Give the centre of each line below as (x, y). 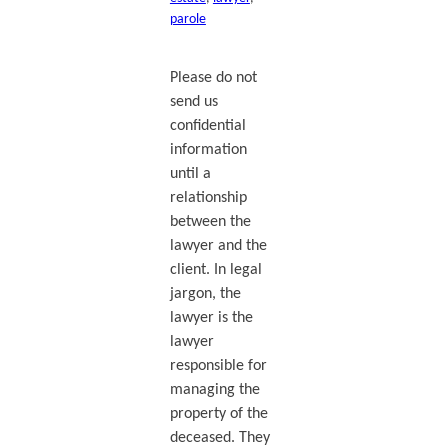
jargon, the (205, 293)
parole (187, 19)
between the (210, 221)
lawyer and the (218, 245)
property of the (218, 413)
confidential (207, 125)
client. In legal (215, 269)
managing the (214, 389)
